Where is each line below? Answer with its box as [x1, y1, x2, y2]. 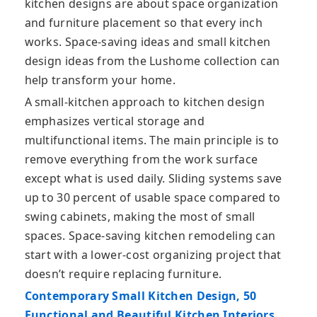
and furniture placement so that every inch [24, 15, 263, 31]
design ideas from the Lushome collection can [24, 53, 280, 69]
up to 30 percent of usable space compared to [24, 190, 281, 206]
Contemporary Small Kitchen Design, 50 [24, 288, 257, 304]
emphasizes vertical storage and [24, 113, 204, 129]
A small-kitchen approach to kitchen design [24, 94, 265, 110]
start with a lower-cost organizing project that [24, 247, 282, 263]
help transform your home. [24, 72, 176, 88]
